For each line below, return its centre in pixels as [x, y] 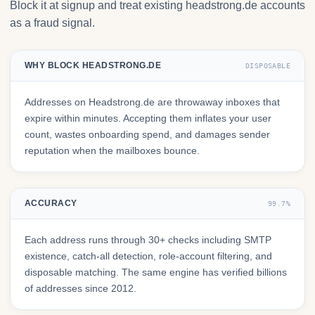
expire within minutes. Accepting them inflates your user [148, 118]
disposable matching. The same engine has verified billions [156, 272]
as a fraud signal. [52, 23]
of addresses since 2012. [81, 289]
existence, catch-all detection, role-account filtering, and [148, 256]
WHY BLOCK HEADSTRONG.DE [93, 66]
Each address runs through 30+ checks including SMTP [148, 240]
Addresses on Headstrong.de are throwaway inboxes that [152, 102]
